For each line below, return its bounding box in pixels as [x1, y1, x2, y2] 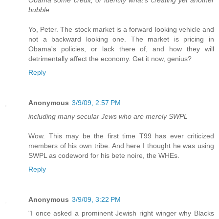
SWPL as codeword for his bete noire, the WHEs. [28, 152, 179, 160]
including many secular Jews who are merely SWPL [28, 112, 188, 121]
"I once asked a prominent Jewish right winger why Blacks [28, 209, 214, 218]
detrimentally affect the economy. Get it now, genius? [28, 55, 192, 63]
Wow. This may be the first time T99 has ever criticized [28, 132, 214, 140]
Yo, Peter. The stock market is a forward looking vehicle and [28, 25, 214, 34]
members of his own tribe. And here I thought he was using [28, 142, 214, 150]
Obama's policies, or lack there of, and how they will [28, 45, 214, 53]
